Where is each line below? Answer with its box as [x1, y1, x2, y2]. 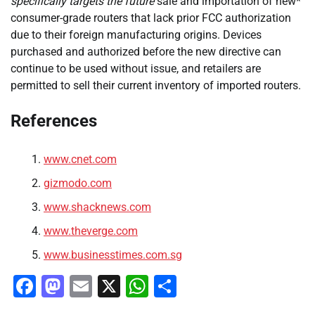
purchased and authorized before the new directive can [11, 44, 281, 58]
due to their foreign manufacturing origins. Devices [11, 27, 262, 41]
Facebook [36, 272, 133, 300]
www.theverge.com [44, 224, 138, 238]
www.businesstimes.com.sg [44, 247, 182, 262]
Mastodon [64, 272, 165, 300]
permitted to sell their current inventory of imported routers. [11, 78, 301, 92]
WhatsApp [148, 272, 252, 300]
